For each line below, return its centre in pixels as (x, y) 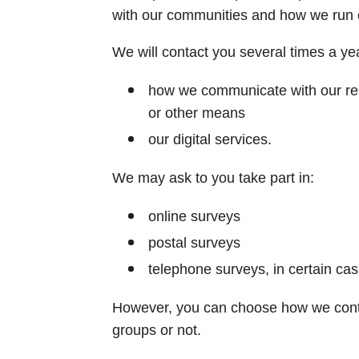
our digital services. (210, 139)
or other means (196, 113)
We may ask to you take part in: (213, 177)
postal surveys (194, 242)
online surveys (194, 216)
